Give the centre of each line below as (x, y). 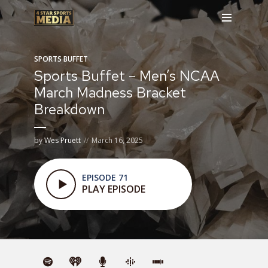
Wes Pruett (63, 140)
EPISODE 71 (105, 177)
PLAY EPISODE (114, 189)
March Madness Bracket (110, 92)
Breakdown (69, 109)
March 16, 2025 (117, 140)
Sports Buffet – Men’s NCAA (127, 76)
